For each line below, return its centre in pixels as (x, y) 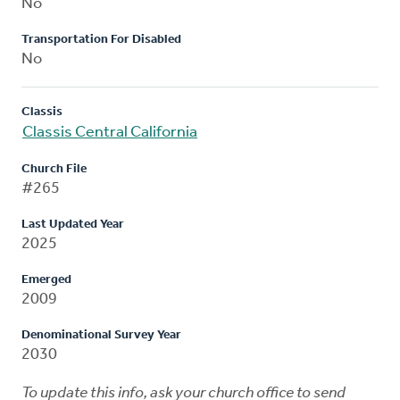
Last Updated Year (73, 224)
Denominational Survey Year (101, 335)
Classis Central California (110, 132)
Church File (54, 169)
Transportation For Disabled (101, 39)
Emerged (46, 279)
